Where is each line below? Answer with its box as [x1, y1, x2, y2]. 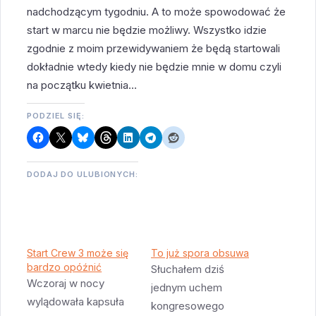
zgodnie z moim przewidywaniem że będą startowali [27, 42, 281, 56]
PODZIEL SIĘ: [27, 111, 85, 121]
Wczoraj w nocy [27, 276, 105, 291]
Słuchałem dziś [151, 262, 224, 276]
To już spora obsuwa [151, 247, 249, 260]
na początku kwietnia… [27, 78, 138, 92]
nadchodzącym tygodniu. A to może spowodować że [27, 5, 286, 19]
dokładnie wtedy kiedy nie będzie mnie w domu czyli [27, 60, 282, 74]
